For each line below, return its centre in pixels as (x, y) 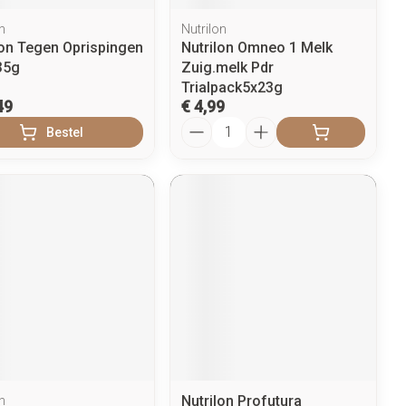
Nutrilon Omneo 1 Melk (257, 47)
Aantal (202, 124)
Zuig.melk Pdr (228, 67)
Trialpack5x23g (232, 87)
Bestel (65, 132)
